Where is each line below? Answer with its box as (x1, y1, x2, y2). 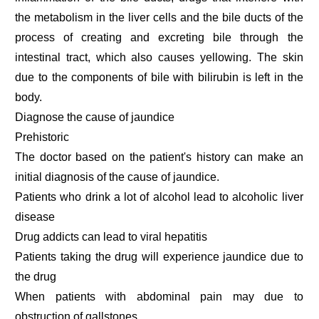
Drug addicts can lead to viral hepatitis (15, 230, 208, 243)
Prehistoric (15, 130, 70, 143)
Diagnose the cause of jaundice (15, 110, 175, 123)
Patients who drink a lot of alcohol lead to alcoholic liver (15, 190, 303, 203)
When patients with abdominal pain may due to (15, 290, 303, 303)
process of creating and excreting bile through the (15, 31, 303, 43)
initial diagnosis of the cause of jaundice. (15, 170, 220, 183)
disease (15, 210, 56, 223)
